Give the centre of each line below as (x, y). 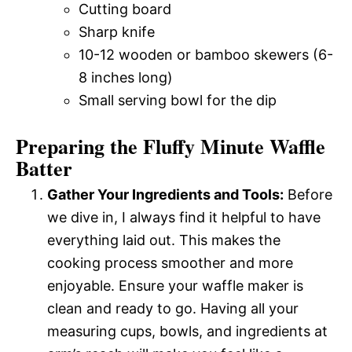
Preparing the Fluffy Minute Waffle (170, 146)
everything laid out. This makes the (164, 240)
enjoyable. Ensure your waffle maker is (175, 285)
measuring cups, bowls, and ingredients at (187, 331)
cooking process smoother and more (170, 262)
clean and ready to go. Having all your (173, 308)
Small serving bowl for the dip (178, 100)
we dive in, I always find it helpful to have (184, 217)
